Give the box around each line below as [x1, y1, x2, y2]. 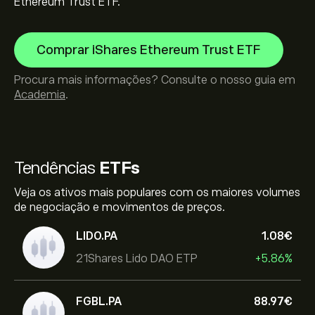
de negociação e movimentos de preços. [14, 201, 225, 214]
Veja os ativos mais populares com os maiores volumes [14, 186, 300, 199]
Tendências [14, 158, 99, 177]
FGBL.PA [76, 295, 122, 308]
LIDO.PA [76, 229, 117, 243]
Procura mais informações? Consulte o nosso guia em [14, 74, 295, 86]
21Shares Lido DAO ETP [76, 252, 198, 265]
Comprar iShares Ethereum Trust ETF [37, 43, 261, 57]
